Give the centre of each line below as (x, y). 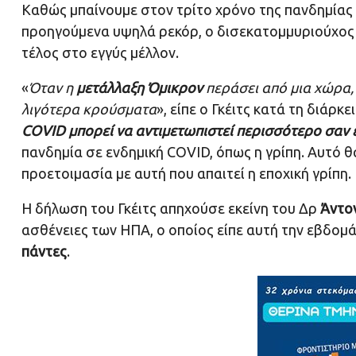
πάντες (44, 252)
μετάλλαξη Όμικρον (139, 88)
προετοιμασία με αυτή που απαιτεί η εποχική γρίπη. (186, 174)
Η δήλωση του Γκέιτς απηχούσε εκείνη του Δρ (171, 209)
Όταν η (52, 88)
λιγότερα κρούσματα (89, 109)
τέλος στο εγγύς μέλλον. (100, 53)
